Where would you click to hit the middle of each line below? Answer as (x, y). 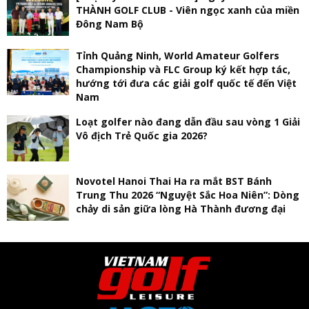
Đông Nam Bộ (110, 23)
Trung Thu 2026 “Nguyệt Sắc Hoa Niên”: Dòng (188, 195)
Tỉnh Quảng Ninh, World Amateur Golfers (178, 55)
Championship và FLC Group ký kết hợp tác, (183, 69)
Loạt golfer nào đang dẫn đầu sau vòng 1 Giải (188, 121)
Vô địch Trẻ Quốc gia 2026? (142, 135)
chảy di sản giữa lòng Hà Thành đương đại (181, 208)
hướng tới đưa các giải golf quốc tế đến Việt (186, 83)
